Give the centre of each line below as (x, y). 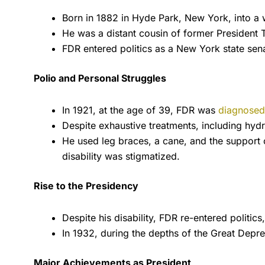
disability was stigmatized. (121, 156)
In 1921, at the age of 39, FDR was (140, 110)
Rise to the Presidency (86, 185)
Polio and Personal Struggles (100, 78)
